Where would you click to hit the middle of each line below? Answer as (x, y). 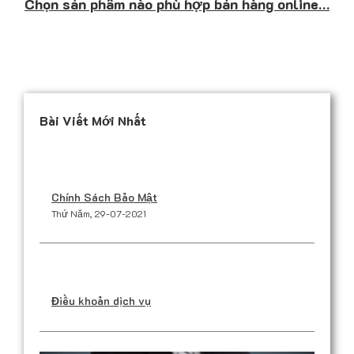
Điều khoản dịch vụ (101, 300)
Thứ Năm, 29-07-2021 (99, 213)
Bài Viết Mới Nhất (93, 120)
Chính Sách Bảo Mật (104, 197)
